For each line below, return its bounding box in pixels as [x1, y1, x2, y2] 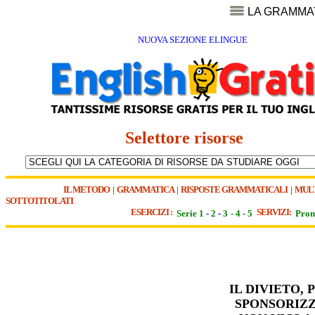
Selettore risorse [124, 129, 256, 148]
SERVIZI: [257, 207, 294, 217]
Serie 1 [176, 208, 204, 219]
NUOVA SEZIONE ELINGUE [137, 34, 247, 46]
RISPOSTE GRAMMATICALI [181, 184, 288, 195]
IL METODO [63, 184, 110, 195]
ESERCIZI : [131, 207, 175, 217]
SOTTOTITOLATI [6, 195, 73, 206]
